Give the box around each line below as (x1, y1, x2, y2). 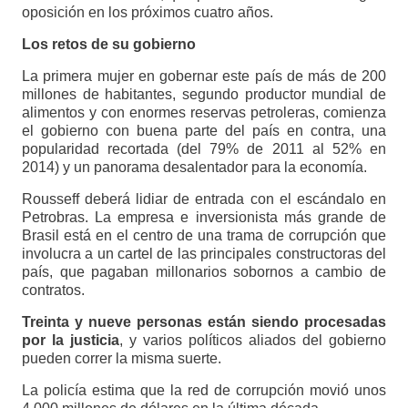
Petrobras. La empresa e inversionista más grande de (21, 209, 387, 226)
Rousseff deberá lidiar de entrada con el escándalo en (21, 191, 387, 208)
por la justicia (21, 332, 119, 349)
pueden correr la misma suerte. (21, 351, 221, 367)
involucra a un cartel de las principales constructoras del (21, 246, 387, 262)
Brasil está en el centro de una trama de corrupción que (21, 228, 387, 244)
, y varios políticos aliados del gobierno (118, 332, 387, 349)
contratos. (21, 282, 85, 299)
